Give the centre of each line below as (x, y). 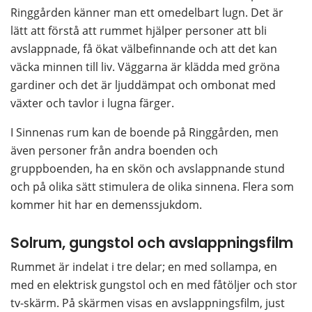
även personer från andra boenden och (114, 150)
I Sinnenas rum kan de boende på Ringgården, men (145, 132)
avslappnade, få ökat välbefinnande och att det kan (144, 48)
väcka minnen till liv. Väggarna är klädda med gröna (145, 67)
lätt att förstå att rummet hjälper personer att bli (139, 30)
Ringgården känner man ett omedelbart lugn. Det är (147, 12)
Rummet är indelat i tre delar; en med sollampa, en (144, 267)
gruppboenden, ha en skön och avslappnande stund (148, 168)
